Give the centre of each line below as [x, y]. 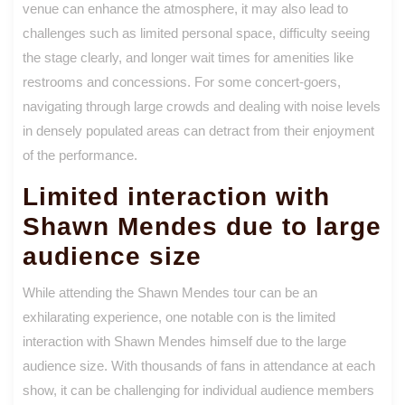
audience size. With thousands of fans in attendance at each [199, 365]
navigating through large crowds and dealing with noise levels [202, 106]
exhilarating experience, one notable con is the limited [179, 316]
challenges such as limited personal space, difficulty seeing [196, 33]
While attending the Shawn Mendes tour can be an [170, 292]
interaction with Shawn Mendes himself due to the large [184, 341]
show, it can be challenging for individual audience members [198, 390]
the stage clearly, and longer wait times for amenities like [188, 57]
